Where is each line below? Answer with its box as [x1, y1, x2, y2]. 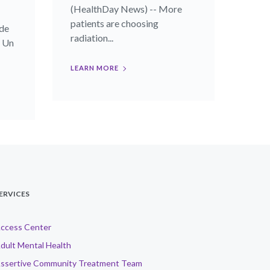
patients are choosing [70, 17, 159, 30]
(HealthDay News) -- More [70, 3, 182, 15]
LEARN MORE [70, 64, 119, 72]
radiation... [70, 32, 113, 44]
